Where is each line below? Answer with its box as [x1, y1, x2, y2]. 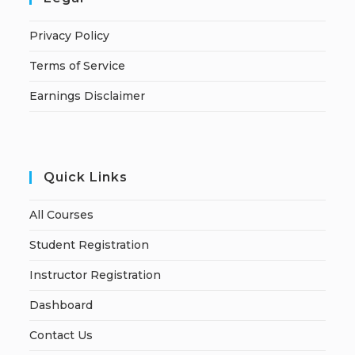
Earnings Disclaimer [29, 89, 146, 103]
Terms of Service [29, 59, 126, 73]
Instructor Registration [29, 268, 162, 282]
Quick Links [44, 170, 128, 185]
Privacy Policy [29, 29, 110, 43]
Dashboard [29, 298, 94, 312]
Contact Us [29, 328, 94, 342]
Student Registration [29, 238, 150, 252]
